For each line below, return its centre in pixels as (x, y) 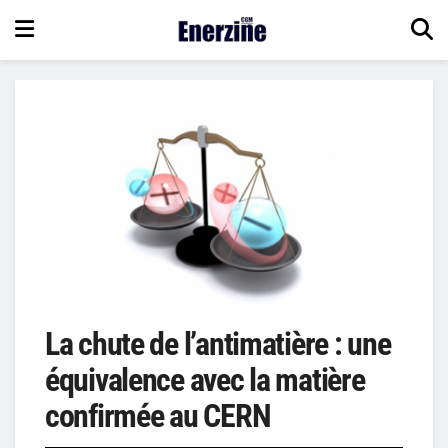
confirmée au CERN (158, 416)
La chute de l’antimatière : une (218, 344)
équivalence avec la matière (205, 380)
